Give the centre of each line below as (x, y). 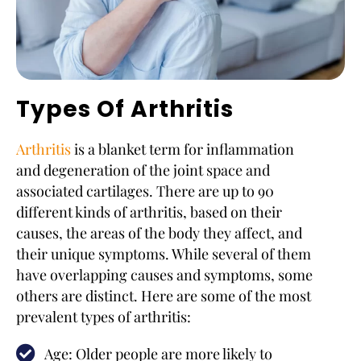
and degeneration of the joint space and (143, 170)
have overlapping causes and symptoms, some (164, 275)
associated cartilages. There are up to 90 (145, 191)
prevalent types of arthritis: (104, 317)
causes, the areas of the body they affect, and (159, 233)
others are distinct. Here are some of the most (164, 296)
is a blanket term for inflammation (183, 149)
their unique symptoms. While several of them (164, 254)
